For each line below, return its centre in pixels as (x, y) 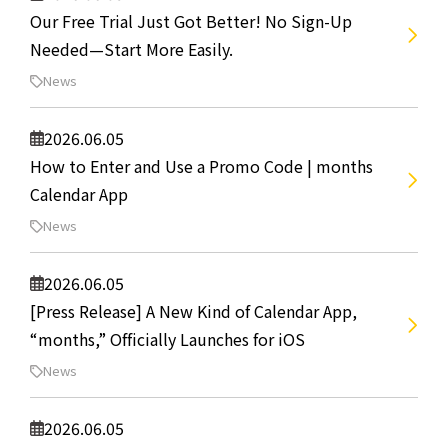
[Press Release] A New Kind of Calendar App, (193, 311)
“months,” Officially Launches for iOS (167, 339)
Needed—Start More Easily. (131, 49)
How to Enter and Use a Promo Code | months (201, 166)
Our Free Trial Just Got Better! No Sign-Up (191, 21)
